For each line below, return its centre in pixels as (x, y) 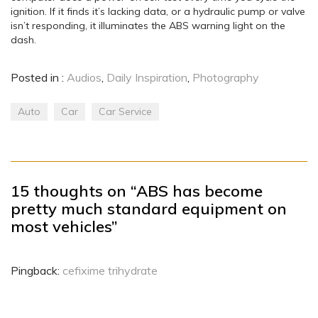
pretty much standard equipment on (149, 209)
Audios (84, 78)
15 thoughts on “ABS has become (137, 191)
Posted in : (39, 78)
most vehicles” (64, 227)
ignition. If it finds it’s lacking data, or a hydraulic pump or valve (158, 12)
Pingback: (37, 271)
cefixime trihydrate (110, 271)
